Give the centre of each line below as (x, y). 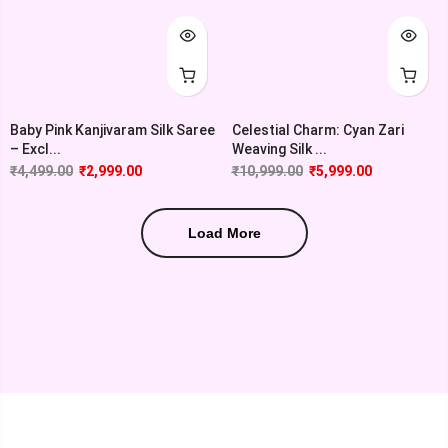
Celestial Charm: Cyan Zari (317, 130)
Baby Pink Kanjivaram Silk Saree (112, 130)
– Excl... (35, 149)
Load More (224, 233)
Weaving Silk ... (279, 149)
